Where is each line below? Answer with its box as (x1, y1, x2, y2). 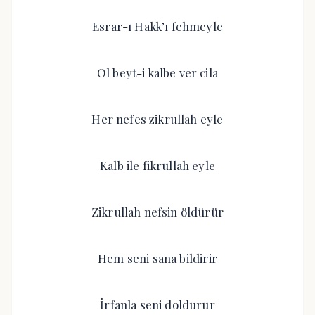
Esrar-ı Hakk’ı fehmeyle (92, 18, 223, 34)
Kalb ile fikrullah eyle (100, 157, 215, 173)
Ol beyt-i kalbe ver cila (96, 65, 219, 80)
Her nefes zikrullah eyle (91, 111, 224, 127)
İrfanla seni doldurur (100, 297, 215, 312)
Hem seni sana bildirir (98, 250, 217, 266)
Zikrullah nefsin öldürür (91, 204, 224, 219)
